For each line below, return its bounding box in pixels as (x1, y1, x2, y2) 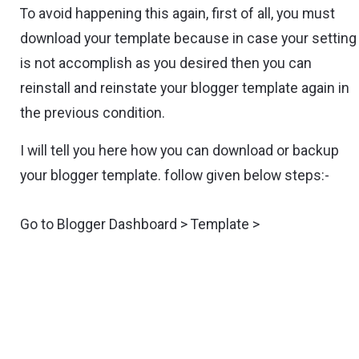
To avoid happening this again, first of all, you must (20, 6, 336, 22)
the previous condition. (20, 105, 166, 122)
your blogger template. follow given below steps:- (20, 167, 330, 184)
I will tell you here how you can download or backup (20, 143, 340, 159)
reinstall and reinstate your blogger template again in (20, 80, 350, 97)
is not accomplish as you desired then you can (20, 55, 313, 72)
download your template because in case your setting (20, 30, 357, 47)
